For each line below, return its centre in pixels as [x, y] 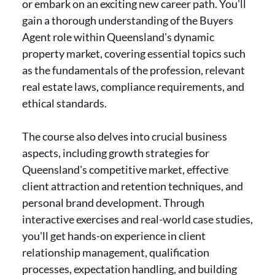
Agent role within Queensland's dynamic [118, 37]
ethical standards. [64, 103]
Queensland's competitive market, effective [125, 169]
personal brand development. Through [113, 203]
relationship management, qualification [116, 252]
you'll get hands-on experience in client [114, 236]
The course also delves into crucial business [125, 136]
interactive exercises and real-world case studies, [137, 219]
